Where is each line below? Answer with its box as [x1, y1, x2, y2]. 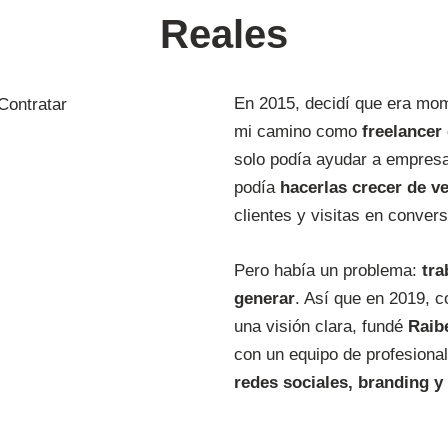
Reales [160, 12, 288, 57]
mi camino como [234, 122, 362, 142]
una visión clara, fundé [234, 317, 408, 337]
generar [234, 289, 295, 309]
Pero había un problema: [234, 261, 422, 281]
